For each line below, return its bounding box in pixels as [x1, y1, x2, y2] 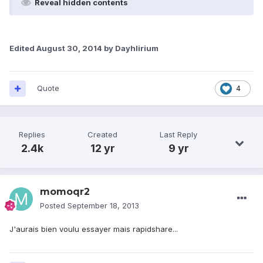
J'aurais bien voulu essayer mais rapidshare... [9, 224, 178, 234]
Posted [40, 201, 68, 211]
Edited [9, 43, 36, 53]
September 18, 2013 [68, 201, 139, 211]
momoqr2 [40, 186, 90, 198]
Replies [19, 130, 45, 140]
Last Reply [160, 130, 197, 140]
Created [87, 130, 117, 140]
